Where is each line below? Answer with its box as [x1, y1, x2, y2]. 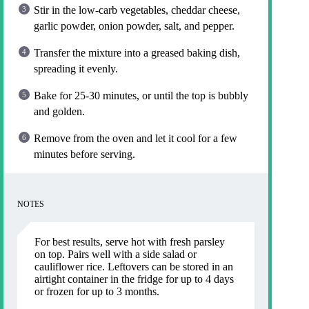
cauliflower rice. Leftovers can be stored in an [34, 260, 233, 272]
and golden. [34, 105, 85, 117]
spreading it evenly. [34, 62, 118, 74]
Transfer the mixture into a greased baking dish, [34, 46, 240, 59]
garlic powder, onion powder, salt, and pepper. [34, 19, 235, 32]
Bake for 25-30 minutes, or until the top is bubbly [34, 89, 248, 101]
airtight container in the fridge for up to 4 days [34, 272, 234, 285]
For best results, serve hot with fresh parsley [34, 235, 225, 248]
